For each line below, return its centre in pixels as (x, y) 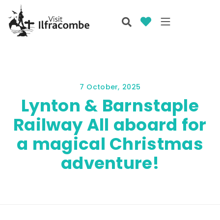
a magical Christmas (110, 144)
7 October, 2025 (110, 87)
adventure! (110, 163)
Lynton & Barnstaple (110, 106)
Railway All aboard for (110, 125)
